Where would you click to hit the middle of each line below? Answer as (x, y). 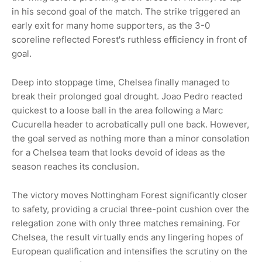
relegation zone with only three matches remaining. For (126, 223)
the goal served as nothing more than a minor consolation (131, 138)
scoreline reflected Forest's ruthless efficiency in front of (129, 39)
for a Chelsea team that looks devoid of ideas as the (118, 152)
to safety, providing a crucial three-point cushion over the (130, 209)
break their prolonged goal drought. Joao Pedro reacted (127, 96)
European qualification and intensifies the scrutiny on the (130, 251)
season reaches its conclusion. (75, 166)
